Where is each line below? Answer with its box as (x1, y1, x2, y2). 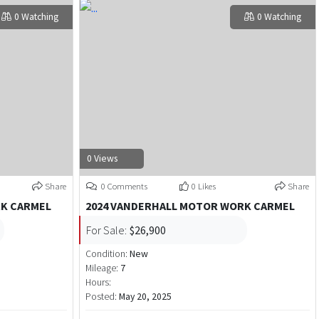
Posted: (85, 291, 119, 303)
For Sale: (85, 223, 127, 238)
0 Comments (98, 180, 147, 192)
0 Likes (191, 180, 216, 192)
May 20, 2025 (118, 291, 172, 303)
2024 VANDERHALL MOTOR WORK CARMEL (85, 199, 295, 214)
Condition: (85, 248, 130, 261)
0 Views (86, 152, 117, 165)
